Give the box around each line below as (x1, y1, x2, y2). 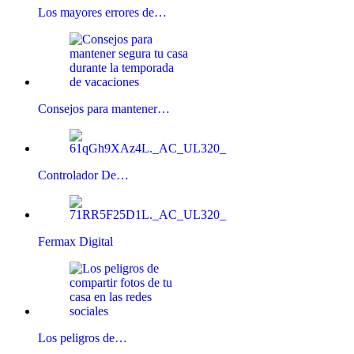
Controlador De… (38, 168, 129, 182)
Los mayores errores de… (38, 5, 167, 19)
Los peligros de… (38, 330, 127, 345)
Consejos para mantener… (38, 101, 170, 115)
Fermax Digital (38, 234, 113, 248)
